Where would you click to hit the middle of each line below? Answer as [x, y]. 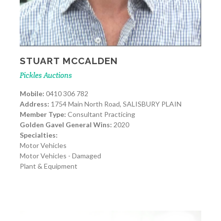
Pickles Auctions [46, 75]
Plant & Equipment [49, 166]
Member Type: [43, 114]
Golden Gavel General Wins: [66, 125]
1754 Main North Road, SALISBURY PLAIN [115, 104]
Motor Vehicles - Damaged [60, 156]
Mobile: [32, 94]
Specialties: [39, 135]
